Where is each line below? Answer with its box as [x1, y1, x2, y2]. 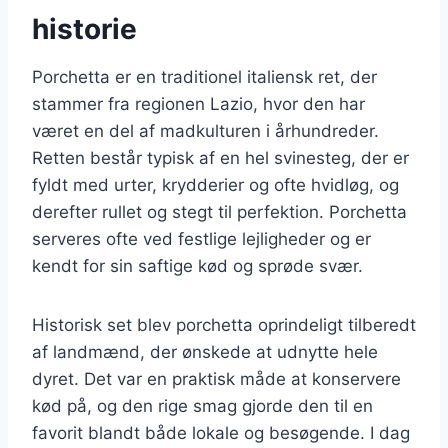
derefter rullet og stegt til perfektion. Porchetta [32, 201, 407, 222]
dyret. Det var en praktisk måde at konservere [32, 368, 401, 389]
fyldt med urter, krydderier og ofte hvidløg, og [32, 174, 399, 195]
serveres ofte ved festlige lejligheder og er [32, 228, 371, 249]
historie [32, 11, 137, 46]
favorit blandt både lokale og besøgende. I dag [32, 422, 410, 443]
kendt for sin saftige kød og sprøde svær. [32, 255, 363, 276]
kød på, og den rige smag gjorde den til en [32, 395, 373, 416]
